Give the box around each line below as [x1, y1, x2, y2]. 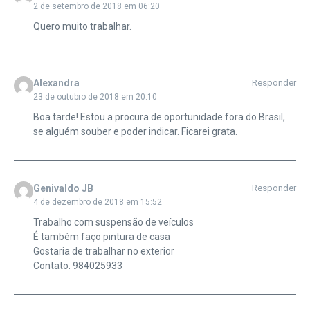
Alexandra [33, 77, 80, 89]
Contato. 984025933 [33, 260, 122, 272]
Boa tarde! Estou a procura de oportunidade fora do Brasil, [33, 111, 285, 123]
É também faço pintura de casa [33, 231, 170, 243]
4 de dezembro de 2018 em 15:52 [33, 197, 162, 208]
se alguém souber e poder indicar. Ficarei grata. [33, 126, 237, 138]
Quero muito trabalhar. [33, 21, 131, 33]
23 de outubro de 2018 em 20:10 [33, 92, 157, 102]
